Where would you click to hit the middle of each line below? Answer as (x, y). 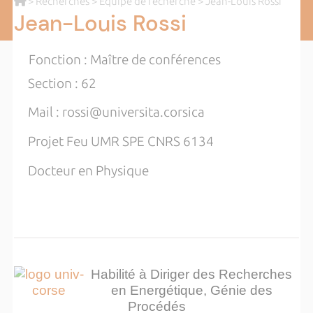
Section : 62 (55, 83)
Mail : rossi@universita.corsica (109, 112)
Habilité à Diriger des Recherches (191, 274)
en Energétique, (160, 290)
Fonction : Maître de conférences (124, 59)
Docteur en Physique (81, 170)
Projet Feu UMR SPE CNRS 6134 (114, 141)
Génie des (241, 290)
